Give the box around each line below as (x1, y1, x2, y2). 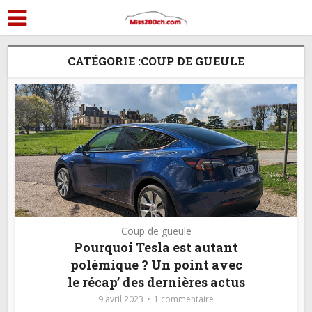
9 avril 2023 (98, 293, 143, 305)
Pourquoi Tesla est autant (74, 239, 238, 256)
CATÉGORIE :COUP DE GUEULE (68, 54, 244, 68)
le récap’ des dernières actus (67, 274, 245, 290)
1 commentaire (154, 293, 214, 305)
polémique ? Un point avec (70, 256, 242, 273)
